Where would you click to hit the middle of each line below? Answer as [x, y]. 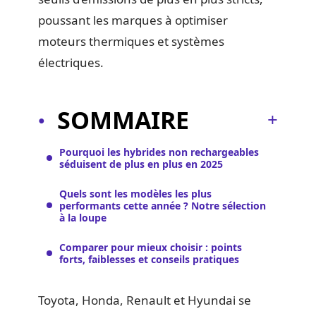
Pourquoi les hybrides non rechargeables [159, 152]
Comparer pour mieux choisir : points [151, 247]
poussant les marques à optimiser [133, 20]
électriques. [71, 62]
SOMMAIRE [123, 120]
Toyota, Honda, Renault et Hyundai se [145, 300]
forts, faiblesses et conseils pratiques [149, 259]
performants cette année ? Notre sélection [163, 205]
